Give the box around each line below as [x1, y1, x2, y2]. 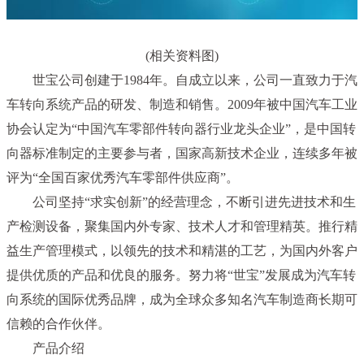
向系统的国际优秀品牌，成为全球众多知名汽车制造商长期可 [6, 292, 357, 307]
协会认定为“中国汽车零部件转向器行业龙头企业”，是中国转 [6, 122, 356, 136]
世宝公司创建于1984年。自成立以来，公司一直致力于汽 [32, 73, 357, 88]
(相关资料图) [145, 49, 219, 63]
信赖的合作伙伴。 [6, 317, 110, 331]
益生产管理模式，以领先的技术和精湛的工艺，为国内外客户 [6, 244, 357, 258]
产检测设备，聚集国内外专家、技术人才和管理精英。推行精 [6, 219, 357, 234]
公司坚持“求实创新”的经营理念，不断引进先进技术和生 [32, 195, 356, 210]
